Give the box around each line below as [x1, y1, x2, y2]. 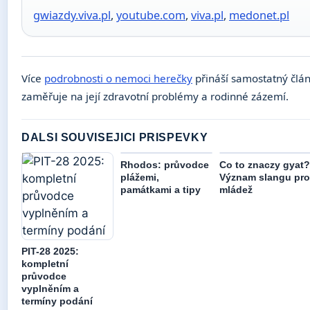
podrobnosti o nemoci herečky [44, 71, 192, 86]
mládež [219, 184, 253, 196]
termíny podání [21, 295, 93, 307]
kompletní [21, 258, 69, 270]
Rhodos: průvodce [120, 159, 209, 171]
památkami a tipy [120, 184, 201, 196]
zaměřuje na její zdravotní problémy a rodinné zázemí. [21, 89, 289, 104]
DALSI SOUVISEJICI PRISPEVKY [21, 131, 208, 144]
